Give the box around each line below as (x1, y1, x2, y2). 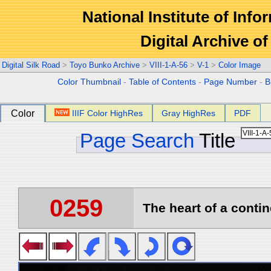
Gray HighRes (162, 108, 216, 118)
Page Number (204, 77, 258, 87)
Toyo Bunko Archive (70, 60, 140, 70)
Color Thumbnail (57, 77, 122, 87)
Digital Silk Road (2, 60, 60, 70)
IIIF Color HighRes (72, 108, 143, 118)
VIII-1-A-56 (149, 60, 188, 70)
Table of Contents (129, 77, 197, 87)
